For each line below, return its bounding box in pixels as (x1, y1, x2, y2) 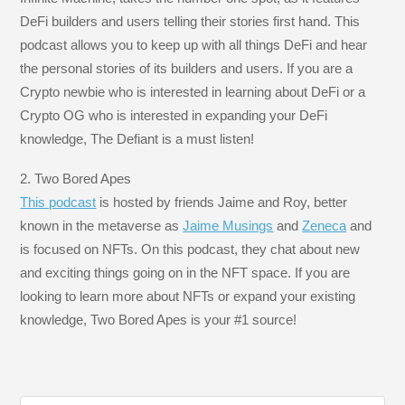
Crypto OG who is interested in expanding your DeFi (20, 107, 328, 123)
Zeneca (302, 218, 347, 234)
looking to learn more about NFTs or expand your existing (20, 288, 356, 305)
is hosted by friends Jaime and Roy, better (96, 194, 348, 211)
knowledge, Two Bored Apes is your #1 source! (20, 312, 297, 328)
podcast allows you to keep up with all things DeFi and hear (20, 36, 368, 52)
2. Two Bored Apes (20, 171, 132, 187)
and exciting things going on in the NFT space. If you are (20, 265, 351, 281)
